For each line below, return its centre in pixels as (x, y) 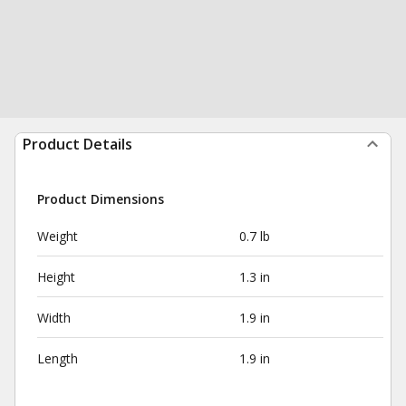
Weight (58, 236)
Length (58, 358)
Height (56, 277)
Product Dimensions (101, 199)
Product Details (77, 144)
